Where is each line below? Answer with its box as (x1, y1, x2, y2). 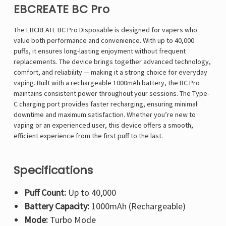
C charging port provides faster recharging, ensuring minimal (14, 99, 197, 109)
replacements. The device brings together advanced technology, (14, 57, 211, 67)
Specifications (14, 162, 93, 179)
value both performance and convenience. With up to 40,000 (14, 36, 194, 45)
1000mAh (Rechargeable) (89, 200, 186, 212)
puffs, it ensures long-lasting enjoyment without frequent (14, 46, 186, 56)
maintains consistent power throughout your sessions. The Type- (14, 89, 209, 98)
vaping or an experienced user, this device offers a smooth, (14, 121, 193, 130)
